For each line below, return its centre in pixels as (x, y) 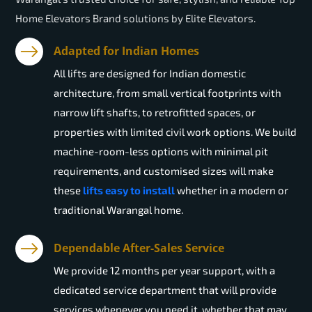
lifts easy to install (129, 190)
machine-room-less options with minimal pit (161, 151)
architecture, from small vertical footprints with (167, 93)
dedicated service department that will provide (165, 290)
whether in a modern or (232, 190)
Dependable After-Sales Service (139, 248)
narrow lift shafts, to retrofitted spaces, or (155, 112)
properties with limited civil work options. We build (175, 132)
